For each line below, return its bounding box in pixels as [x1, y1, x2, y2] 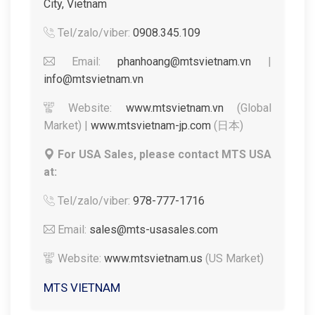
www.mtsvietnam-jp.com [91, 119, 211, 132]
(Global [223, 101, 272, 115]
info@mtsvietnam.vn [44, 72, 143, 86]
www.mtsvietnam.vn [125, 101, 224, 115]
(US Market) [202, 252, 264, 265]
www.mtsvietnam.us [104, 252, 202, 265]
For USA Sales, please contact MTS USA [58, 148, 271, 161]
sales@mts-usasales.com [89, 223, 218, 236]
